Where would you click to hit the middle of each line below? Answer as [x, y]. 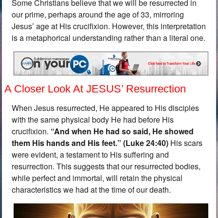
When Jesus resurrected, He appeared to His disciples [106, 108]
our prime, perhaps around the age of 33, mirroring [98, 14]
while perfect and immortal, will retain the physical [97, 178]
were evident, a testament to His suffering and [91, 154]
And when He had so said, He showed [124, 131]
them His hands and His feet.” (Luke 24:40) [90, 143]
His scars [186, 143]
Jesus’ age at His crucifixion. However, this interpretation [109, 26]
